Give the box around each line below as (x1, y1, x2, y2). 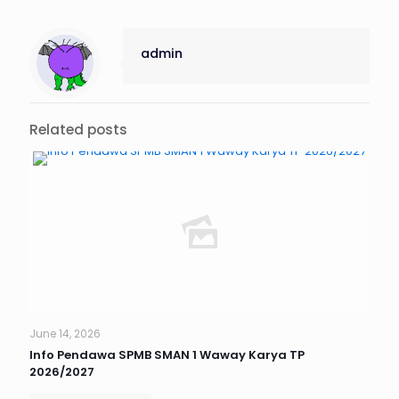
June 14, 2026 (29, 326, 101, 342)
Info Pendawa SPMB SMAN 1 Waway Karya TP (29, 346, 305, 364)
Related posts (29, 120, 127, 140)
